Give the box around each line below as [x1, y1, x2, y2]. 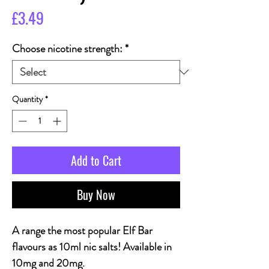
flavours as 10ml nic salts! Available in [12, 239, 172, 255]
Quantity [12, 93, 43, 105]
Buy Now [77, 186, 115, 204]
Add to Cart [71, 151, 121, 169]
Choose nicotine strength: [12, 41, 122, 56]
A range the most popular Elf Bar [12, 223, 153, 238]
